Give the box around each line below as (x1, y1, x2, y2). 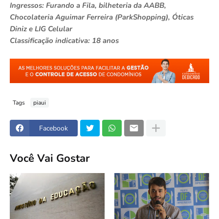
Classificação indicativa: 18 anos (10, 35, 119, 45)
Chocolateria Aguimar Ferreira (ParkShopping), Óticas (10, 12, 194, 22)
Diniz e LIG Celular (10, 23, 72, 34)
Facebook (39, 123, 68, 133)
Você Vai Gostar (10, 151, 90, 166)
